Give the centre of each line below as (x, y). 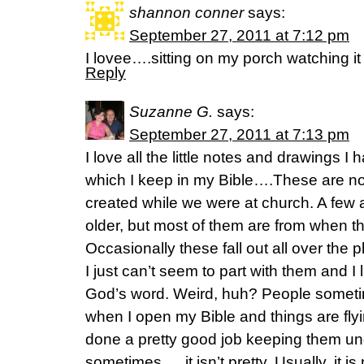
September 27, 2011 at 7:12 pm (239, 35)
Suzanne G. (171, 112)
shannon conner (186, 13)
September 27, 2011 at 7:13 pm (239, 134)
